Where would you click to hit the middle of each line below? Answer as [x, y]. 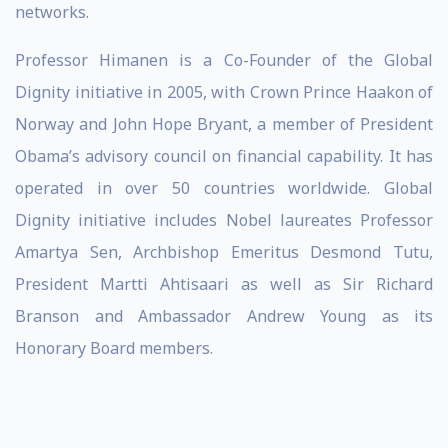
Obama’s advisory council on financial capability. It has [224, 156]
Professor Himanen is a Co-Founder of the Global [224, 60]
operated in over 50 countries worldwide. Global [224, 188]
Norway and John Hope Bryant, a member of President [224, 124]
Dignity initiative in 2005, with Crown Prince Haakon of [224, 92]
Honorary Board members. [114, 348]
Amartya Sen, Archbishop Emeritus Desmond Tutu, [224, 252]
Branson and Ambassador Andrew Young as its [224, 316]
